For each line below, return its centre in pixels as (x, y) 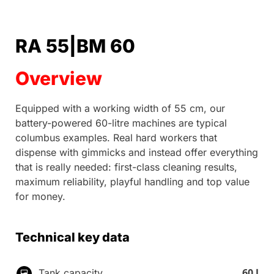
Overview (59, 79)
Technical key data (72, 238)
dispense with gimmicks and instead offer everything (137, 153)
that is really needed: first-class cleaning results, (126, 167)
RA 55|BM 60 (75, 46)
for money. (40, 197)
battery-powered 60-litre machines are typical (121, 123)
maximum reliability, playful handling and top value (132, 182)
